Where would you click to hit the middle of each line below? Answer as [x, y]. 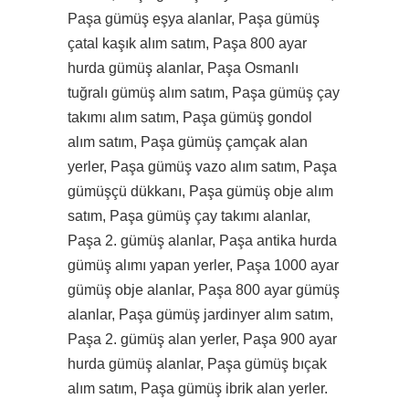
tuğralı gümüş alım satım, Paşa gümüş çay [204, 93]
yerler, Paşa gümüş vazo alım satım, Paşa [202, 167]
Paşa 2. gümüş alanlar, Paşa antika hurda [202, 241]
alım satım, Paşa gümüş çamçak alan [188, 142]
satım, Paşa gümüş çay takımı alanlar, [189, 216]
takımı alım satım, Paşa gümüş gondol [190, 117]
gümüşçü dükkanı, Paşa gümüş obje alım [200, 191]
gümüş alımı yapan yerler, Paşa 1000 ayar [203, 265]
